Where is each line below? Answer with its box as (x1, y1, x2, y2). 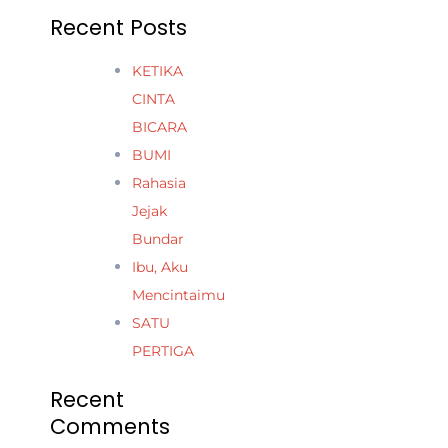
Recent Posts (50, 12, 187, 42)
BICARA (132, 117, 187, 136)
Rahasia (132, 173, 186, 192)
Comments (50, 411, 170, 441)
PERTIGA (132, 341, 194, 360)
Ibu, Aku (132, 257, 188, 276)
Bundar (132, 229, 184, 248)
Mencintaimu (132, 285, 225, 304)
